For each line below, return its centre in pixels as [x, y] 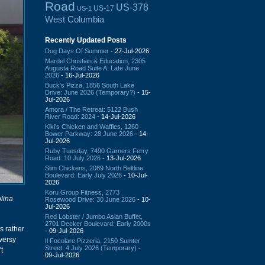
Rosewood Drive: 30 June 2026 [90, 199]
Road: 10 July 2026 [73, 158]
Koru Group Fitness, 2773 [82, 192]
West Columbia [75, 19]
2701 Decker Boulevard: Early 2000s [98, 223]
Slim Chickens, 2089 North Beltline [94, 168]
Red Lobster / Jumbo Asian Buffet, [94, 216]
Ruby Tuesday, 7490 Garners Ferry [97, 151]
